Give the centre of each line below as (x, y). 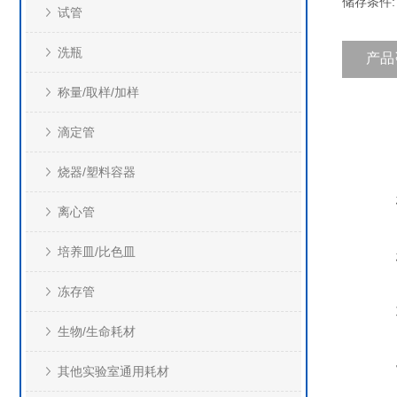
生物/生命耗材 (97, 331)
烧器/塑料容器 (97, 172)
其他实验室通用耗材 (113, 371)
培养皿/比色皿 (97, 252)
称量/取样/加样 (98, 92)
